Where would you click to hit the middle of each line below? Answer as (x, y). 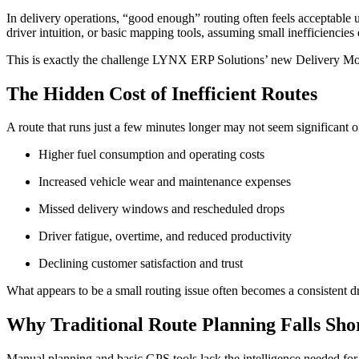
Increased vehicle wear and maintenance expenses (165, 182)
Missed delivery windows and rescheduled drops (161, 209)
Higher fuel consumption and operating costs (151, 155)
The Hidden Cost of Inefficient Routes (162, 93)
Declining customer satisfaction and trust (141, 264)
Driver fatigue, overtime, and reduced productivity (165, 236)
